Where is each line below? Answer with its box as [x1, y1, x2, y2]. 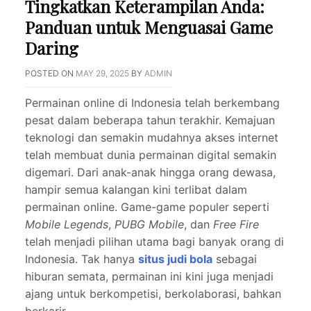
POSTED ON [25, 68, 76, 79]
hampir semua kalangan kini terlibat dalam [25, 183, 247, 197]
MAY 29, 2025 [76, 68, 129, 79]
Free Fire [213, 217, 259, 232]
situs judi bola [138, 252, 212, 267]
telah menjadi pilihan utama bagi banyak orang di [25, 235, 284, 249]
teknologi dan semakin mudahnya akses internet [25, 131, 278, 145]
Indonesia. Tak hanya [25, 252, 138, 267]
